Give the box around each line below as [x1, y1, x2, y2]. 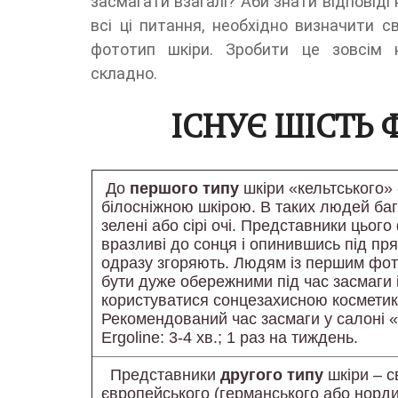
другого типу [220, 366, 323, 384]
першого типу [130, 179, 239, 197]
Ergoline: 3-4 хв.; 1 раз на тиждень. [101, 329, 367, 346]
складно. [91, 64, 157, 83]
